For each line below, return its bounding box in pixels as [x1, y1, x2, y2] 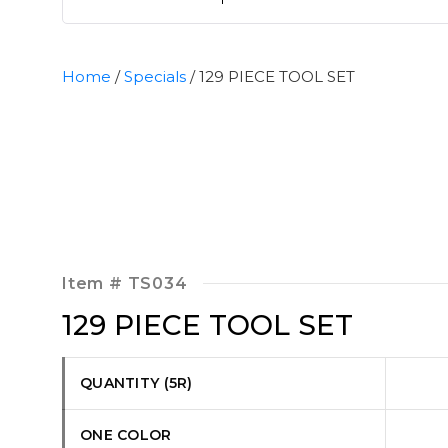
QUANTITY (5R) [80, 374, 193, 392]
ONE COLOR [80, 426, 172, 444]
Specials [124, 67, 186, 86]
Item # [62, 274, 128, 293]
